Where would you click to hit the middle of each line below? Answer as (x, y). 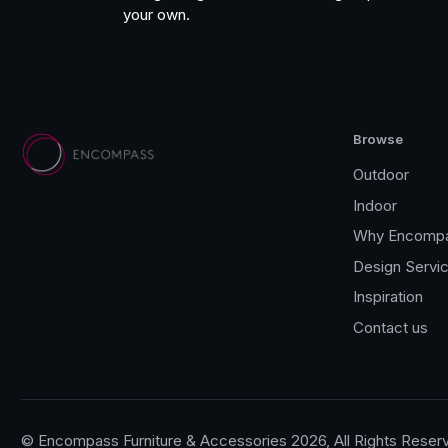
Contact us (390, 327)
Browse (378, 139)
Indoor (375, 205)
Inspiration (388, 297)
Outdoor (381, 175)
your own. (157, 15)
